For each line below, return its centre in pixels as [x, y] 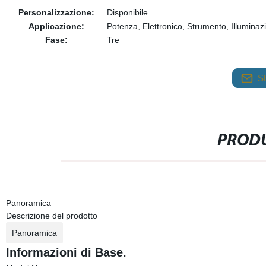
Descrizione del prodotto [51, 216]
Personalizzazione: [56, 12]
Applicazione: [56, 26]
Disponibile [127, 12]
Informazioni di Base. [66, 252]
